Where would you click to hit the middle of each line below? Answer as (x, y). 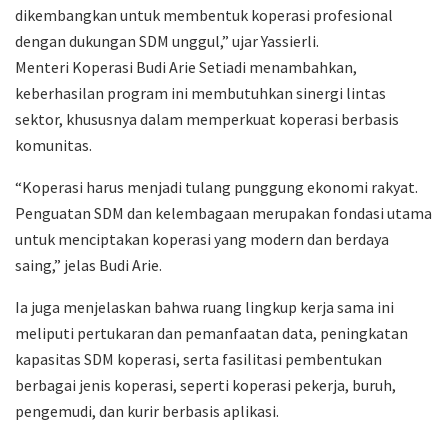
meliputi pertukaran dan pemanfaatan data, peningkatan (211, 332)
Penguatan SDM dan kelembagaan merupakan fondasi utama (223, 212)
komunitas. (53, 144)
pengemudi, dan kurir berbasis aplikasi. (147, 410)
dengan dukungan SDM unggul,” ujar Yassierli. (167, 40)
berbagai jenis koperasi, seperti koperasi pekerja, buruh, (205, 384)
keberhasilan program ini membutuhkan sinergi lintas (200, 92)
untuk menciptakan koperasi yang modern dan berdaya (202, 238)
